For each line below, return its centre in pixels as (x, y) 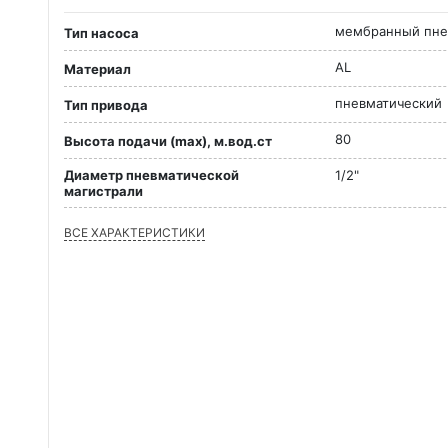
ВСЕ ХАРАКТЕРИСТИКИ (134, 232)
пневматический (388, 103)
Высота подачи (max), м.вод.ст (168, 141)
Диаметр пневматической (151, 175)
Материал (97, 69)
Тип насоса (101, 33)
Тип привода (106, 105)
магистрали (103, 191)
